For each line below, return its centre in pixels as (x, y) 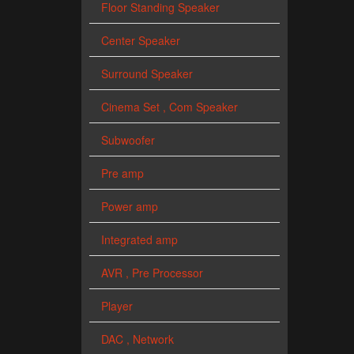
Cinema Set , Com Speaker (169, 107)
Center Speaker (141, 41)
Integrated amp (139, 240)
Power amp (130, 207)
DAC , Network (137, 339)
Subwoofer (128, 140)
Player (117, 306)
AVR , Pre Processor (152, 273)
